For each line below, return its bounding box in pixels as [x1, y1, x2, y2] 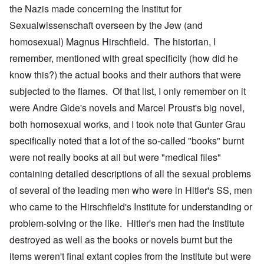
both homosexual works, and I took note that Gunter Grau [9, 117, 246, 131]
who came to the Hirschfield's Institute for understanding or [9, 200, 252, 214]
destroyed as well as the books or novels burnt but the [9, 233, 233, 247]
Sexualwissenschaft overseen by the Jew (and [9, 18, 203, 32]
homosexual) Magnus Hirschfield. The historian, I [9, 35, 216, 49]
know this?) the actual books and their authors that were [9, 68, 241, 82]
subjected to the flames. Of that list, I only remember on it [9, 84, 246, 98]
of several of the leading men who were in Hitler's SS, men [9, 183, 252, 197]
